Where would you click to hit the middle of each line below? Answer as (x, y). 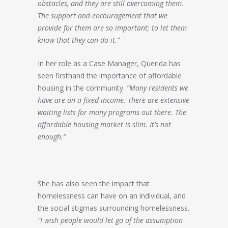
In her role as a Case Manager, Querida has (109, 63)
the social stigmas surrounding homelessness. (113, 208)
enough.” (52, 136)
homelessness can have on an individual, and (112, 195)
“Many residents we (158, 88)
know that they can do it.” (79, 40)
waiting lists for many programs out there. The (112, 112)
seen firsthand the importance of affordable (110, 75)
